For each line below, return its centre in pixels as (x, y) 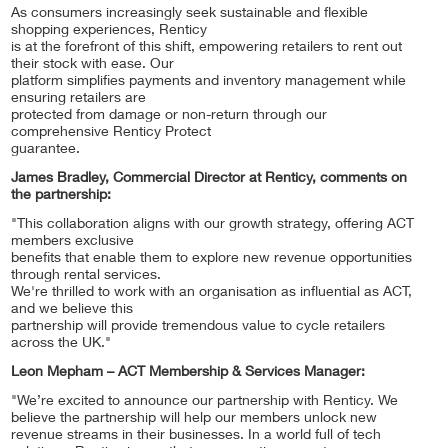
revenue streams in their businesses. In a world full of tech (196, 435)
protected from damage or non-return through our (169, 115)
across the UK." (61, 343)
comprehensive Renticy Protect (111, 132)
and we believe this (72, 309)
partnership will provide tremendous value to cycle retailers (198, 326)
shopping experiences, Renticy (109, 30)
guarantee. (45, 149)
